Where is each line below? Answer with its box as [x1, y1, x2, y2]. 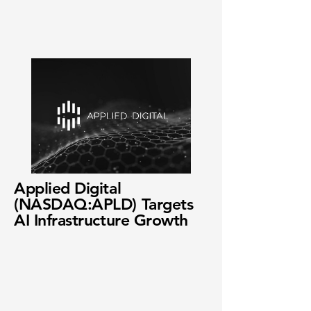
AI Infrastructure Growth [14, 210, 188, 230]
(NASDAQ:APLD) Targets [14, 194, 194, 214]
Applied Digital [14, 178, 121, 198]
